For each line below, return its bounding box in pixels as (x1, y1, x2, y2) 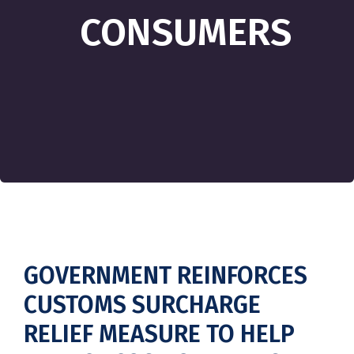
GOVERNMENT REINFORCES (24, 262, 307, 290)
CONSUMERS (80, 9, 292, 55)
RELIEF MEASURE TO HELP (24, 320, 295, 348)
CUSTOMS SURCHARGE (24, 291, 261, 319)
